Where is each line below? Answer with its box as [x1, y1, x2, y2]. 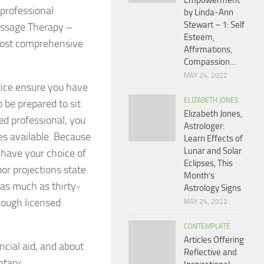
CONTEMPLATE [184, 222, 230, 230]
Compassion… [184, 57, 236, 67]
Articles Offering [184, 235, 244, 245]
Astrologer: [184, 121, 225, 131]
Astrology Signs [184, 183, 241, 193]
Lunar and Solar [184, 146, 242, 156]
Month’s [184, 170, 214, 181]
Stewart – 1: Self [184, 19, 245, 30]
